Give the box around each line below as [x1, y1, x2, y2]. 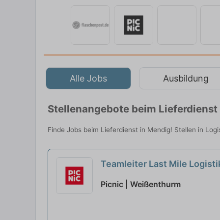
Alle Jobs [70, 73, 107, 83]
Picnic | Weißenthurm [101, 179, 181, 190]
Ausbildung [163, 73, 209, 83]
